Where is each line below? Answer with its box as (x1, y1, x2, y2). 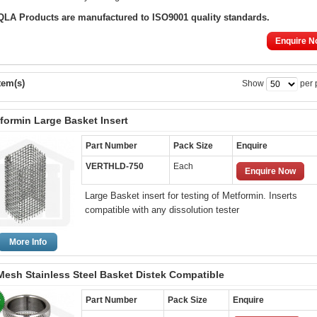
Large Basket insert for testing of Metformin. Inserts (85, 190, 297, 201)
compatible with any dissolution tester (85, 204, 239, 215)
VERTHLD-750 (86, 161, 144, 171)
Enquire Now (245, 166, 296, 176)
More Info (8, 237, 47, 247)
